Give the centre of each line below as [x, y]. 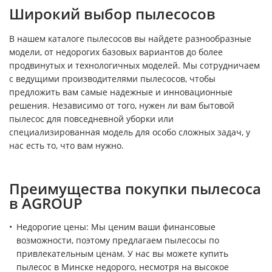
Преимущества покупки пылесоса [135, 189]
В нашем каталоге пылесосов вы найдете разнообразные [130, 39]
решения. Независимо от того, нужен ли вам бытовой [122, 105]
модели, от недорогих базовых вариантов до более [116, 52]
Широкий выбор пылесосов [112, 14]
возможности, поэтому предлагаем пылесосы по [118, 240]
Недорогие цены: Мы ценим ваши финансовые [116, 227]
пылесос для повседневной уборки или [91, 119]
